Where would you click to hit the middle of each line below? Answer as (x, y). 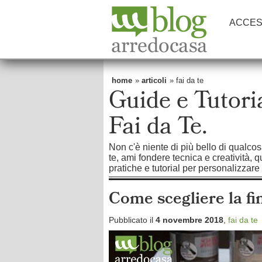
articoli (154, 80)
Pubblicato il (132, 220)
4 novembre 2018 (189, 220)
